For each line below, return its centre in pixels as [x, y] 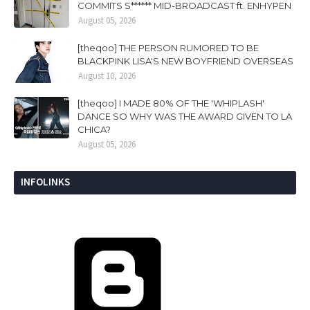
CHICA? [94, 129]
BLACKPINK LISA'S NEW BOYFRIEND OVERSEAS [185, 61]
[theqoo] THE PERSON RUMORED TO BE [168, 48]
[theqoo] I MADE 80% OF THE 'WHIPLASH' [171, 103]
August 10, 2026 [107, 76]
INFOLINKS [45, 182]
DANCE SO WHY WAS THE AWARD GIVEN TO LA [185, 116]
